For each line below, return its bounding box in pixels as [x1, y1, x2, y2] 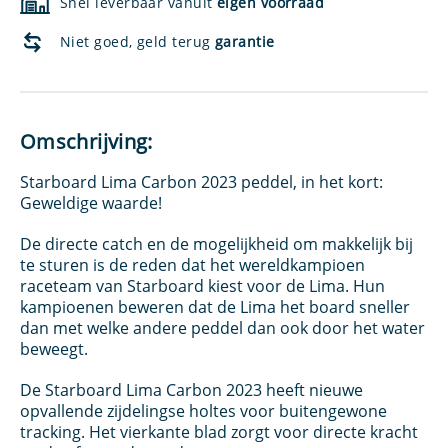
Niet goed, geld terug [60, 32, 215, 51]
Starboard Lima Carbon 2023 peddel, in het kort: [20, 171, 383, 193]
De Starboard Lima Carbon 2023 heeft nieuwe [20, 379, 363, 401]
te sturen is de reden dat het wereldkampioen [20, 254, 365, 276]
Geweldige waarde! [20, 192, 162, 214]
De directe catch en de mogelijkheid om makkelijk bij [20, 233, 413, 255]
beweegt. [20, 338, 88, 360]
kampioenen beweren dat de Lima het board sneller [20, 296, 410, 318]
